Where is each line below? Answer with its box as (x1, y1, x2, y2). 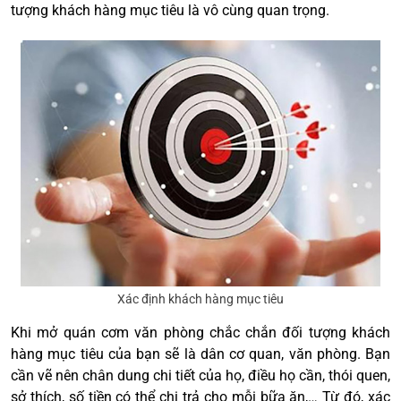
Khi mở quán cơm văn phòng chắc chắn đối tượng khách (11, 324, 390, 342)
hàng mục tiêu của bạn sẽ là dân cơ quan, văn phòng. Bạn (11, 346, 390, 363)
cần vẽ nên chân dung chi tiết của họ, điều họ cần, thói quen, (11, 367, 390, 385)
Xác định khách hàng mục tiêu (117, 292, 284, 307)
